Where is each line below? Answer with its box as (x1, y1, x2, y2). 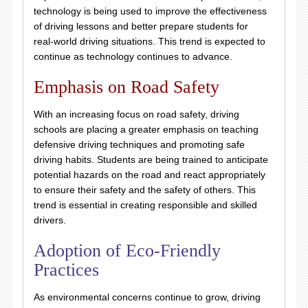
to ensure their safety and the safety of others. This (33, 184, 256, 195)
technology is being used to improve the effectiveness (33, 5, 267, 16)
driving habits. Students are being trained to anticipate (33, 153, 268, 165)
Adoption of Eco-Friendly (33, 240, 221, 261)
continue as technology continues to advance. (33, 50, 232, 62)
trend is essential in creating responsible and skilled (33, 199, 257, 210)
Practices (33, 259, 99, 280)
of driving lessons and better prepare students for (33, 20, 248, 32)
